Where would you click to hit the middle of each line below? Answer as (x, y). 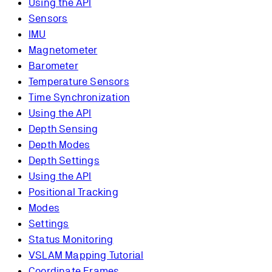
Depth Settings (64, 161)
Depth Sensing (63, 129)
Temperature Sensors (79, 82)
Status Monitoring (71, 240)
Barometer (53, 66)
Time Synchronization (79, 97)
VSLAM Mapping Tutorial (86, 255)
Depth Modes (59, 145)
